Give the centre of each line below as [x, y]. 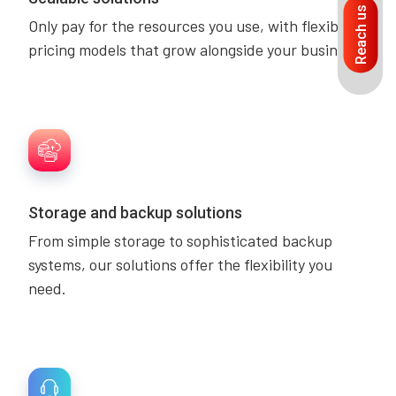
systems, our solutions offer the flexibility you [180, 264]
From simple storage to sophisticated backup [180, 240]
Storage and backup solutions [135, 213]
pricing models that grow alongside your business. [196, 49]
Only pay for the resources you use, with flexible [189, 26]
